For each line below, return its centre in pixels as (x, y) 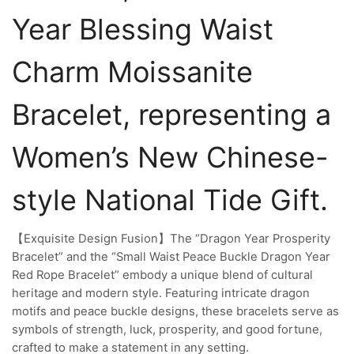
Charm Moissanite (132, 72)
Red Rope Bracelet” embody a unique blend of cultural (162, 275)
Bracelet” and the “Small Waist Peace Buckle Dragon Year (171, 256)
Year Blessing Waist (143, 29)
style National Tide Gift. (170, 200)
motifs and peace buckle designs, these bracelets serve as (175, 311)
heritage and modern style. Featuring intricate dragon (161, 293)
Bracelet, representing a (171, 114)
